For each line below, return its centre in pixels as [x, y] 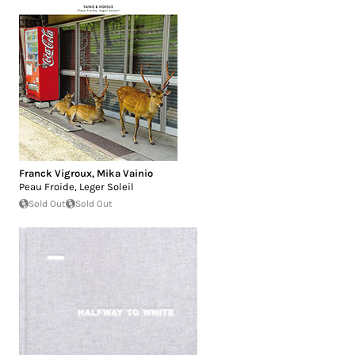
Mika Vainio [125, 174]
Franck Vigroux [55, 174]
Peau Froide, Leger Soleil [76, 187]
